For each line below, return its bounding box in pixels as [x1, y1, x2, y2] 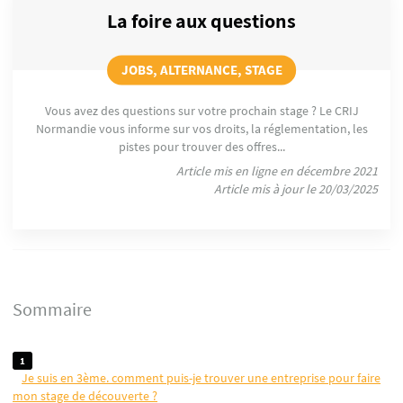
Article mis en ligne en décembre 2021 [176, 163, 378, 180]
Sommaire [13, 299, 92, 321]
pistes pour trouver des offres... [118, 139, 285, 156]
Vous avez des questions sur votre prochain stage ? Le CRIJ [44, 103, 359, 120]
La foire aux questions [107, 7, 296, 34]
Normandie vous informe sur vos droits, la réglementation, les [35, 121, 368, 138]
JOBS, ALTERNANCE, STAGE [121, 61, 282, 79]
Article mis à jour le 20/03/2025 [214, 181, 378, 198]
